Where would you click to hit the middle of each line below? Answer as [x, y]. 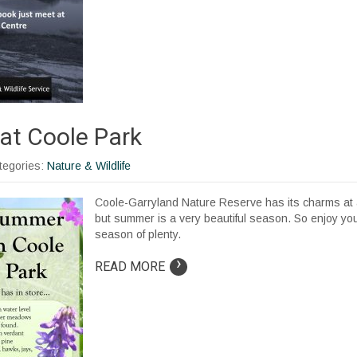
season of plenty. [138, 234]
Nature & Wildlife [89, 165]
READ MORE [130, 266]
